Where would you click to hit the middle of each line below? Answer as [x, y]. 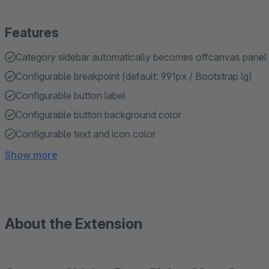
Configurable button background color [98, 115]
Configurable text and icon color [86, 134]
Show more [31, 155]
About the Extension [74, 224]
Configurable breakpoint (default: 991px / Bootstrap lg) [134, 76]
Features [32, 33]
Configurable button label [71, 95]
